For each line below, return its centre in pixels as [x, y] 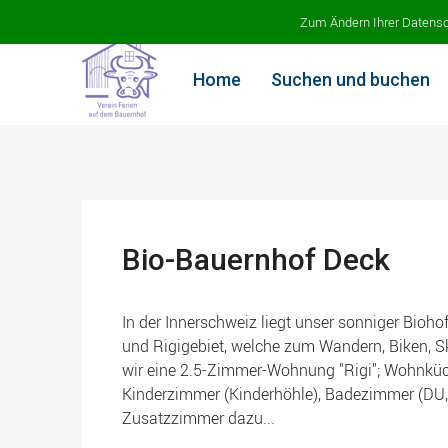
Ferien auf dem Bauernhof [167, 17]
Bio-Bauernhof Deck [256, 259]
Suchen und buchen [350, 79]
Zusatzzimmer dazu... [198, 418]
